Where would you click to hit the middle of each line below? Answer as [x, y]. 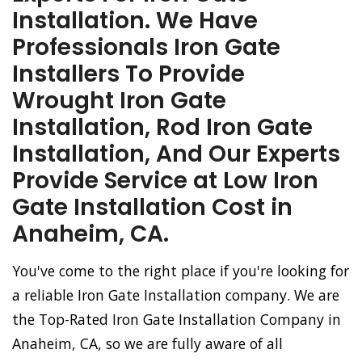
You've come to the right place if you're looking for [181, 271]
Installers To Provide [128, 74]
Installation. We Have [135, 21]
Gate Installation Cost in [152, 207]
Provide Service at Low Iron [165, 181]
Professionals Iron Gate [146, 47]
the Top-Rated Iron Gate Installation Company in [177, 319]
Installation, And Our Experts [176, 154]
